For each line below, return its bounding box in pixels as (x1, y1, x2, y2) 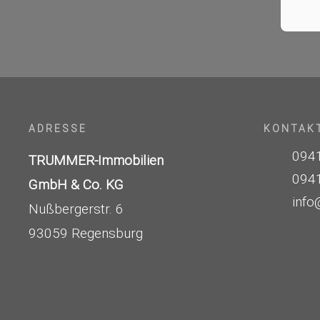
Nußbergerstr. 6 (29, 201, 124, 218)
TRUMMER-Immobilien (29, 152, 164, 169)
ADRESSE (29, 123, 87, 135)
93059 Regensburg (29, 225, 143, 242)
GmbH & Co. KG (29, 176, 124, 194)
